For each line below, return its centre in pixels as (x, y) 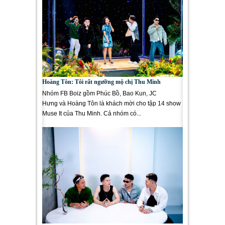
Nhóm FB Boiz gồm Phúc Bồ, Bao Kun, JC (99, 93)
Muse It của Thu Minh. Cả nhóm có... (92, 114)
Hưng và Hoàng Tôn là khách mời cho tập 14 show (111, 103)
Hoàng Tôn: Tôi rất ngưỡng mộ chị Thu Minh (101, 82)
